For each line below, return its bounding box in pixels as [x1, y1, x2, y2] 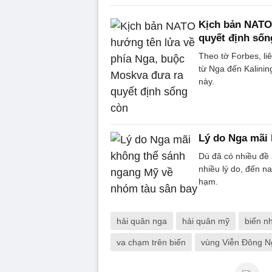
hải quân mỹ [182, 216, 229, 226]
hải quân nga [117, 216, 167, 226]
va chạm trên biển [117, 237, 186, 247]
